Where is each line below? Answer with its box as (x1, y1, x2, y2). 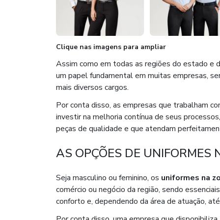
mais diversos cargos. (56, 82, 129, 93)
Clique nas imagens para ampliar (56, 42, 166, 52)
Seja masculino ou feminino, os (56, 172, 161, 184)
